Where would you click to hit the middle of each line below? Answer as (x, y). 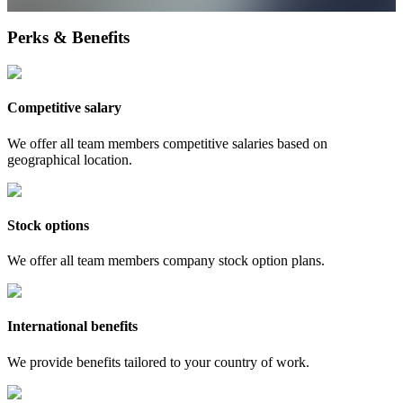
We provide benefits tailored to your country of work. (158, 362)
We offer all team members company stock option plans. (166, 261)
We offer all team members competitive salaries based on (167, 143)
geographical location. (70, 159)
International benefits (72, 327)
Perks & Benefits (68, 38)
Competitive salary (64, 108)
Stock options (48, 225)
